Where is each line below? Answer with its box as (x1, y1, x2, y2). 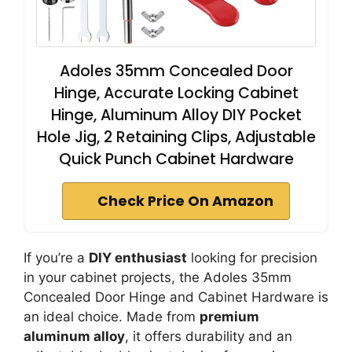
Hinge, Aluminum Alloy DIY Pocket (50, 104, 302, 126)
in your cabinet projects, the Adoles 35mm (24, 269, 291, 285)
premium (200, 309, 259, 324)
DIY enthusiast (89, 250, 187, 266)
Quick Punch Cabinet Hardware (58, 148, 294, 170)
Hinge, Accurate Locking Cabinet (53, 82, 299, 104)
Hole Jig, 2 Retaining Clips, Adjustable (36, 126, 316, 148)
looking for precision (187, 250, 317, 266)
